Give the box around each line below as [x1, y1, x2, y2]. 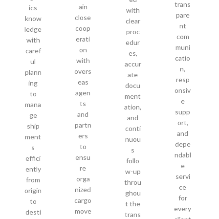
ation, [124, 102, 142, 111]
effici [25, 153, 41, 162]
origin [24, 186, 42, 195]
